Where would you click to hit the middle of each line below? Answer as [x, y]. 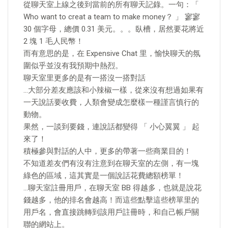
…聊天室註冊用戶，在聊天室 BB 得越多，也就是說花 [112, 188]
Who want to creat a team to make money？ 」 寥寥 [112, 17]
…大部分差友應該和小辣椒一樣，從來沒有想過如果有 [113, 90]
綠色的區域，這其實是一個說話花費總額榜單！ [104, 176]
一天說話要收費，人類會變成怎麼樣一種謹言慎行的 [111, 102]
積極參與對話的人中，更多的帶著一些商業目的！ [107, 151]
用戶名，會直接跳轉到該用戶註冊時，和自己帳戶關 [111, 212]
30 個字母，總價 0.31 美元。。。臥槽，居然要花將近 [114, 29]
